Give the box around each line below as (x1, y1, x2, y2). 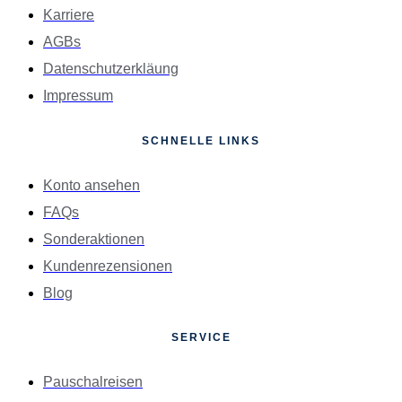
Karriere (43, 6, 94, 22)
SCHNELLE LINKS (142, 134, 260, 147)
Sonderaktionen (43, 231, 144, 247)
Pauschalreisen (43, 374, 143, 390)
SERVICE (170, 331, 232, 345)
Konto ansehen (43, 177, 140, 193)
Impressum (43, 87, 113, 103)
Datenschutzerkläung (43, 60, 179, 76)
